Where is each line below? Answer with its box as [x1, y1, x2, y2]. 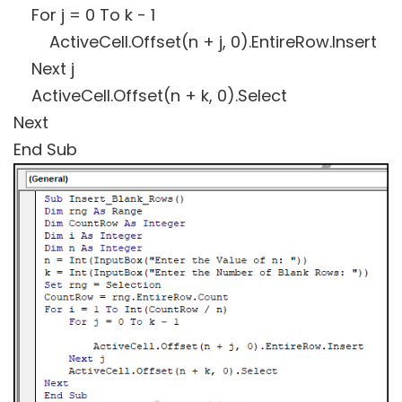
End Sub [13, 137, 77, 161]
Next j [13, 57, 74, 80]
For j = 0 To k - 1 [13, 3, 155, 26]
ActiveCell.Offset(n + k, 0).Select [13, 83, 287, 107]
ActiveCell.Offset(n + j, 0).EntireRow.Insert [13, 30, 377, 53]
